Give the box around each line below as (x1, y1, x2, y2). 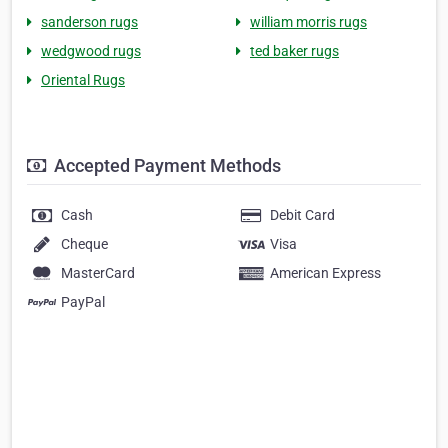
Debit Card (270, 207, 335, 224)
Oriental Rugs (41, 72, 125, 89)
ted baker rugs (250, 43, 339, 60)
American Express (270, 265, 381, 282)
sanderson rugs (41, 14, 138, 31)
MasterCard (61, 265, 135, 282)
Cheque (61, 236, 108, 253)
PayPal (61, 294, 105, 311)
